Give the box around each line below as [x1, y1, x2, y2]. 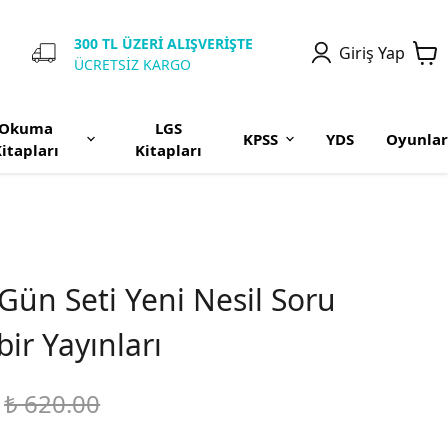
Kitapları [135, 140, 203, 160]
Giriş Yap [339, 41, 405, 64]
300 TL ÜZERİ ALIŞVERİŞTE [74, 33, 253, 53]
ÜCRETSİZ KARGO [74, 54, 191, 74]
